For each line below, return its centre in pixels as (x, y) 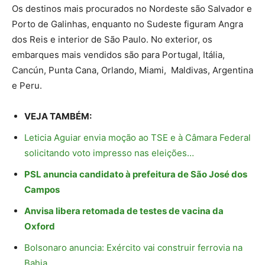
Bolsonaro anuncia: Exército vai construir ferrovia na (133, 247)
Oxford (40, 226)
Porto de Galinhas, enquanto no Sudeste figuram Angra (127, 24)
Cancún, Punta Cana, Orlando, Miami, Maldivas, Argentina (132, 70)
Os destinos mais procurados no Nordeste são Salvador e (132, 8)
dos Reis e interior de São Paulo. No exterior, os (112, 39)
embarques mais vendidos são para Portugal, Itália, (118, 54)
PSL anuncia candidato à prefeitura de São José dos (136, 174)
